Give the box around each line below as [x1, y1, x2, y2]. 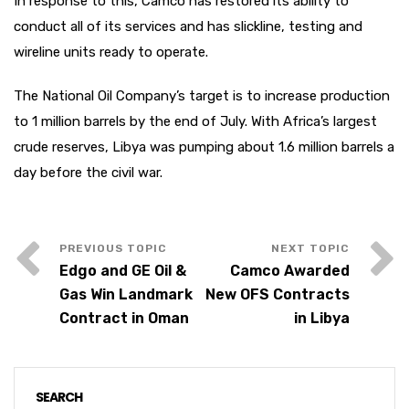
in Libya [294, 309, 350, 327]
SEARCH [36, 388, 82, 406]
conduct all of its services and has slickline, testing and [14, 18, 362, 35]
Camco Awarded [230, 262, 350, 279]
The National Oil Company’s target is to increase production [14, 88, 390, 104]
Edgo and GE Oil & [59, 262, 186, 279]
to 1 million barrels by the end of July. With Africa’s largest [14, 113, 377, 130]
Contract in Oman [59, 309, 189, 327]
